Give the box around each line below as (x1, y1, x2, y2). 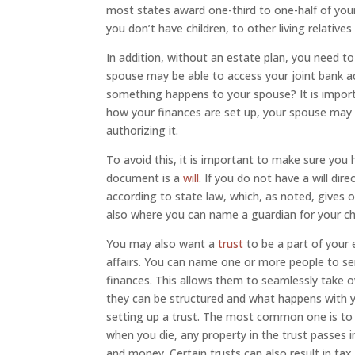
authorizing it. (106, 123, 179, 138)
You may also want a (106, 236, 219, 251)
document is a (106, 170, 184, 185)
